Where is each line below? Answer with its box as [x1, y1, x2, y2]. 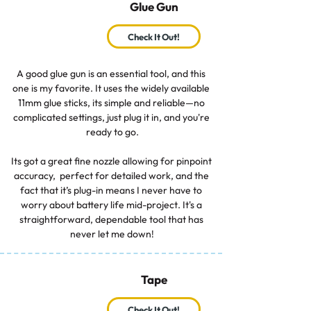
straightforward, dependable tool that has [19, 213, 203, 226]
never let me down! [70, 228, 154, 241]
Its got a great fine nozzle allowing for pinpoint [10, 155, 212, 168]
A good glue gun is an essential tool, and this [17, 67, 205, 81]
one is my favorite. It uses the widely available [12, 82, 210, 95]
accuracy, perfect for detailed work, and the [13, 169, 209, 183]
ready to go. [85, 126, 139, 139]
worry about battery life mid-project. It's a [20, 199, 202, 212]
